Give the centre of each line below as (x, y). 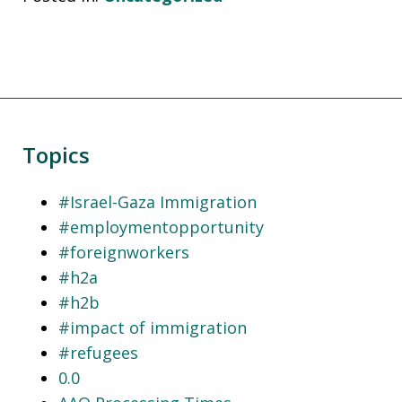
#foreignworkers (124, 252)
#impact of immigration (153, 327)
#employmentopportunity (161, 227)
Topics (56, 154)
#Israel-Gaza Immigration (157, 201)
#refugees (98, 352)
